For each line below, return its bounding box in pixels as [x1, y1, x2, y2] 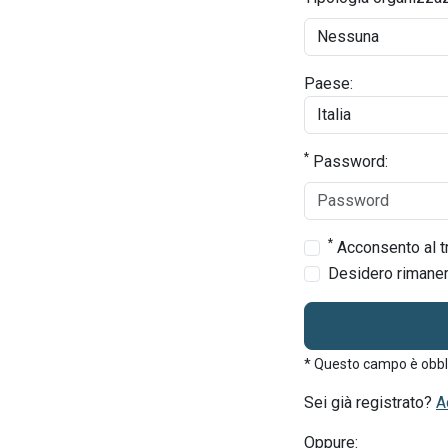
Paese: [304, 74, 353, 93]
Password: [309, 152, 388, 171]
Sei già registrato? [304, 393, 436, 412]
